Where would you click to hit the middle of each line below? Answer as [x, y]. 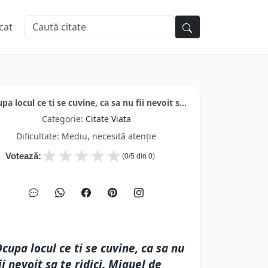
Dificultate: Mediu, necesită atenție [86, 136]
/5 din [138, 156]
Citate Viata [108, 119]
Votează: [23, 156]
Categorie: [63, 119]
